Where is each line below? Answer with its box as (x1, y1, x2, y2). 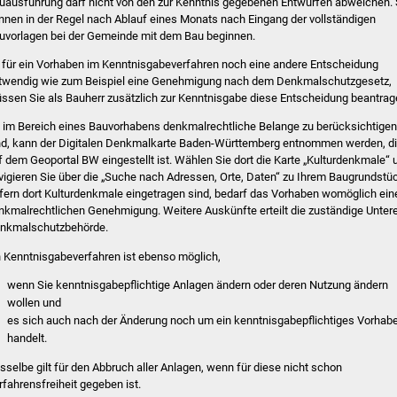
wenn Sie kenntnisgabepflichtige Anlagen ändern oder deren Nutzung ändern (7, 278, 389, 292)
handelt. (7, 331, 48, 346)
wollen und (7, 296, 62, 310)
